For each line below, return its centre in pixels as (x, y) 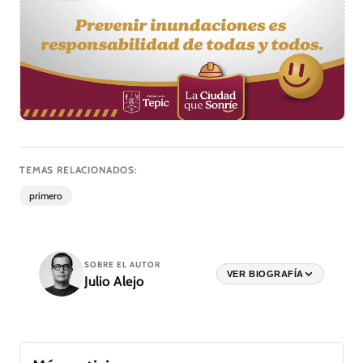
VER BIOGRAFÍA (265, 274)
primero (46, 196)
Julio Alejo (114, 281)
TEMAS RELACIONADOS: (79, 170)
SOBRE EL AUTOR (122, 264)
